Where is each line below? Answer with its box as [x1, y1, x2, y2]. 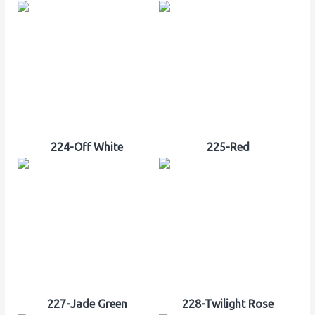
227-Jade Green [46, 297, 127, 311]
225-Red [206, 141, 250, 154]
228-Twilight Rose [182, 297, 274, 311]
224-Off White [51, 141, 123, 154]
